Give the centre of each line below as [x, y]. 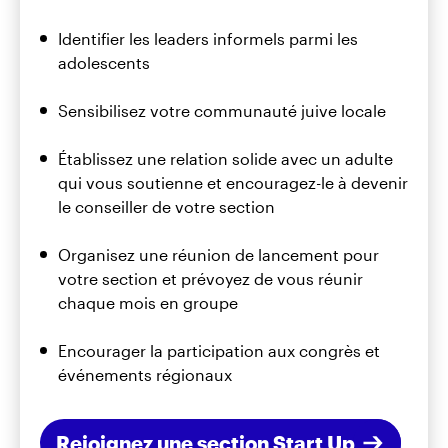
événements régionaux [145, 374]
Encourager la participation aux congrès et [219, 350]
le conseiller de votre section [166, 206]
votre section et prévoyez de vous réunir [210, 278]
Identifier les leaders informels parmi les [208, 38]
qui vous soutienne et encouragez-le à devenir [233, 182]
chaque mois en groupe [148, 302]
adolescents [104, 62]
